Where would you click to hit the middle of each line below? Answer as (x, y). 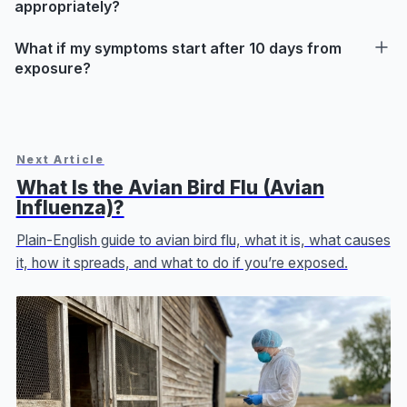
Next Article (60, 159)
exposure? (53, 69)
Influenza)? (70, 207)
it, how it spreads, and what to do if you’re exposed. (182, 263)
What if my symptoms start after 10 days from (178, 49)
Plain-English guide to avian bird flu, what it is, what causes (203, 240)
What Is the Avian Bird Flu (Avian (170, 187)
